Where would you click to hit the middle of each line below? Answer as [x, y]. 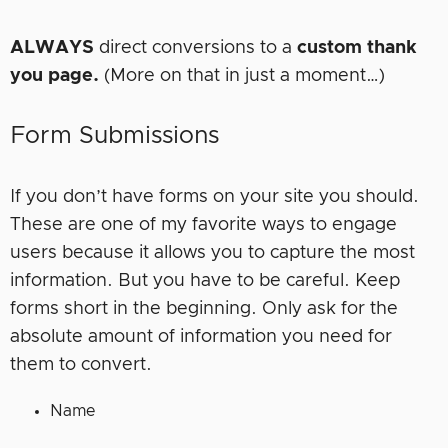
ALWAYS [52, 47]
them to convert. [81, 364]
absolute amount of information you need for [201, 336]
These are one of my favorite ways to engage [203, 224]
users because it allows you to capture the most [212, 252]
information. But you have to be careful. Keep [205, 280]
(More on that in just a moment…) [242, 75]
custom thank [357, 47]
